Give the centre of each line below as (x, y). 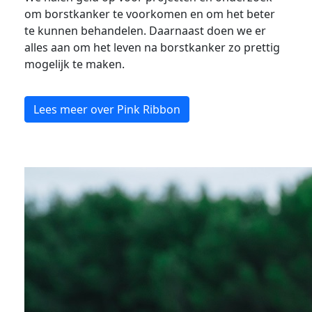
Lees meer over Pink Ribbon (107, 110)
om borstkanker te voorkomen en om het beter (150, 14)
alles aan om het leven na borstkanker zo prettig (152, 48)
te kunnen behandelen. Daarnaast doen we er (145, 31)
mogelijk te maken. (76, 64)
